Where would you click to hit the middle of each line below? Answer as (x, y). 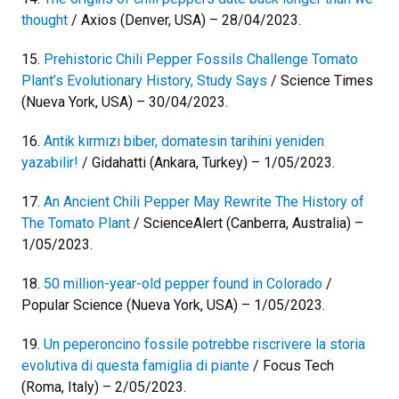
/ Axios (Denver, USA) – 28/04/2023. (184, 20)
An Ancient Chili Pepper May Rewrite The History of (204, 201)
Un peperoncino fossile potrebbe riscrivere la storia (204, 344)
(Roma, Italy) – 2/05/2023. (104, 387)
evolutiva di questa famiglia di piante (135, 365)
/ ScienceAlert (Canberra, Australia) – (247, 223)
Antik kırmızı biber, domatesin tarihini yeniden (184, 141)
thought (45, 20)
